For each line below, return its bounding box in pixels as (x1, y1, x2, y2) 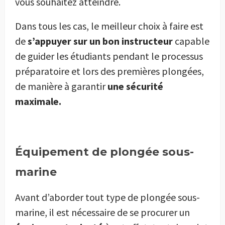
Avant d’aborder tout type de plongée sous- (15, 191, 200, 204)
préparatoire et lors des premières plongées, (15, 65, 204, 78)
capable (173, 35, 209, 48)
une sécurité (107, 80, 163, 93)
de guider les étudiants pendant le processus (15, 50, 203, 63)
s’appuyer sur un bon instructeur (28, 35, 173, 48)
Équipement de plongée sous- (15, 145, 194, 159)
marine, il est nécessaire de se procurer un (15, 206, 190, 219)
